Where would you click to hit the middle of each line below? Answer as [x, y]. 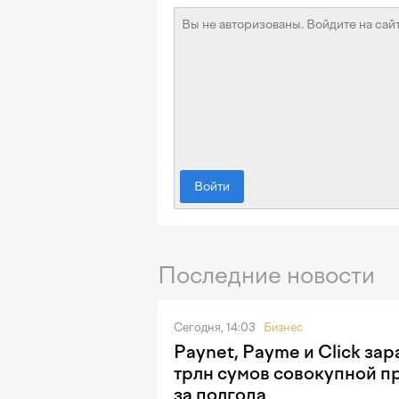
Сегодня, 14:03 [216, 327]
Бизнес [283, 327]
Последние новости [266, 276]
